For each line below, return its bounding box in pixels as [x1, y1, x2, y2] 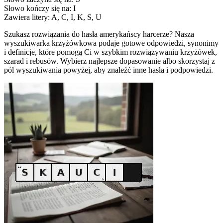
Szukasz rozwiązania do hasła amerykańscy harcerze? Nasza [4, 29, 194, 38]
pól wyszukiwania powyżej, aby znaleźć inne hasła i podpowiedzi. [4, 65, 213, 74]
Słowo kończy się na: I [4, 3, 76, 12]
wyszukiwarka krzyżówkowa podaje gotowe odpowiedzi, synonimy [4, 38, 219, 47]
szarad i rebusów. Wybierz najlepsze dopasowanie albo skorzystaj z [4, 56, 215, 65]
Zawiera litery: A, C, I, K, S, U [4, 12, 102, 21]
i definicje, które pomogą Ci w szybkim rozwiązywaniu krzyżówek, [4, 47, 217, 56]
